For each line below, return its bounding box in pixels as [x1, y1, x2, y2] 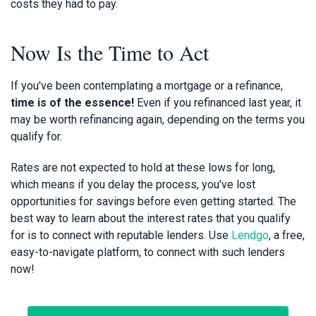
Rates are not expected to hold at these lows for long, [11, 161, 275, 175]
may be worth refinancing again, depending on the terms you [11, 113, 305, 127]
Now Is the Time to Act [11, 38, 209, 67]
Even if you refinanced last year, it [134, 96, 301, 110]
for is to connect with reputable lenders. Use [11, 229, 231, 243]
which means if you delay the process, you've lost [11, 178, 255, 192]
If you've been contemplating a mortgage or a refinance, [11, 79, 283, 93]
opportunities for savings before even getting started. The [11, 195, 296, 209]
